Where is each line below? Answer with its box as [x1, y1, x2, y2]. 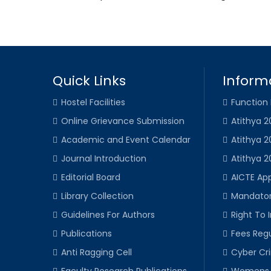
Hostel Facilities [61, 96, 125, 108]
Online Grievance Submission [61, 114, 184, 127]
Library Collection [61, 189, 134, 202]
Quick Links [53, 71, 126, 90]
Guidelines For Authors [61, 208, 155, 221]
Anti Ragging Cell [61, 246, 132, 258]
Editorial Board [61, 171, 120, 183]
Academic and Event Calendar [61, 133, 191, 146]
